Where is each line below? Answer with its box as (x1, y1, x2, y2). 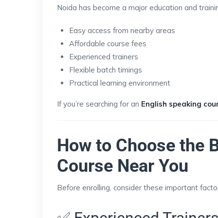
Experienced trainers (69, 52, 138, 61)
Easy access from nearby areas (69, 25, 175, 35)
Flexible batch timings (69, 65, 142, 74)
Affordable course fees (69, 38, 146, 48)
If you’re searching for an (57, 99, 141, 109)
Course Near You (57, 155, 188, 176)
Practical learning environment (69, 78, 170, 88)
